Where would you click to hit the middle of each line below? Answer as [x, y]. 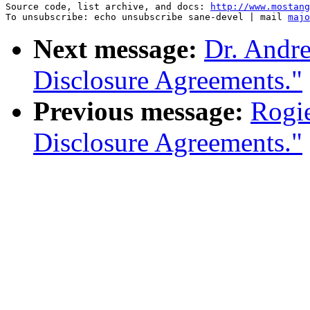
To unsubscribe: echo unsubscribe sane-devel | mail [147, 17]
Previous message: [138, 111]
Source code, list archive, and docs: [108, 7]
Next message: [115, 49]
